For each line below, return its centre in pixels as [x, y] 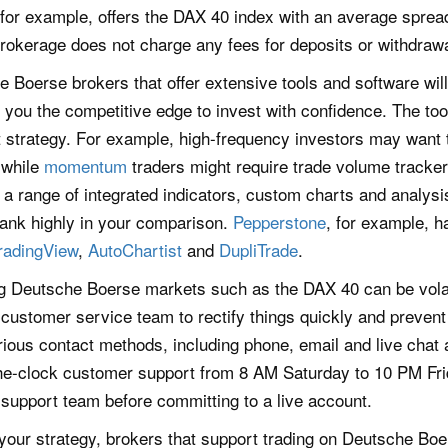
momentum [85, 165]
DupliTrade [258, 249]
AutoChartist [135, 249]
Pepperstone [279, 221]
